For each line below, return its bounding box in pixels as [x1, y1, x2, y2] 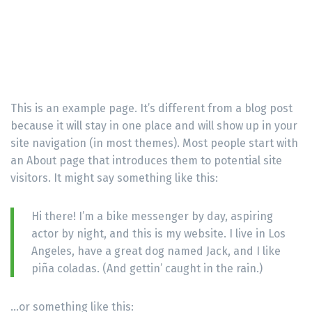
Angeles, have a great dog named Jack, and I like [31, 244, 281, 258]
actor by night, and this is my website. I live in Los [31, 226, 286, 240]
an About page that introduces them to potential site [10, 153, 282, 167]
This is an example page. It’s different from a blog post [10, 101, 292, 115]
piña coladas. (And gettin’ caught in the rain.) [31, 261, 263, 275]
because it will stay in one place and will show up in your [10, 118, 297, 132]
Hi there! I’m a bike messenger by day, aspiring [31, 209, 273, 223]
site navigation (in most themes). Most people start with [10, 136, 298, 150]
